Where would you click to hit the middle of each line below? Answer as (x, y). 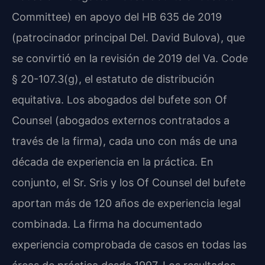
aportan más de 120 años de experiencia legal (126, 203)
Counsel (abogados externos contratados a (121, 121)
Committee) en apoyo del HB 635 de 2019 (117, 17)
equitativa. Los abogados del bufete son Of (119, 100)
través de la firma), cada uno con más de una (125, 141)
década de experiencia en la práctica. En (113, 162)
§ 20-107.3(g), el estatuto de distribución (113, 79)
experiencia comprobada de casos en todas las (129, 245)
